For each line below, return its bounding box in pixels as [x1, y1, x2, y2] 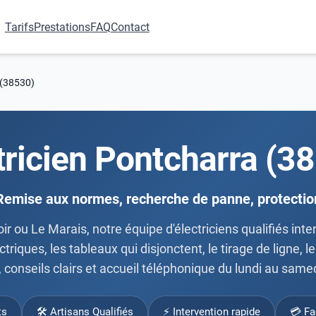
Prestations [33, 20, 90, 34]
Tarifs [4, 20, 34, 34]
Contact [110, 20, 150, 34]
